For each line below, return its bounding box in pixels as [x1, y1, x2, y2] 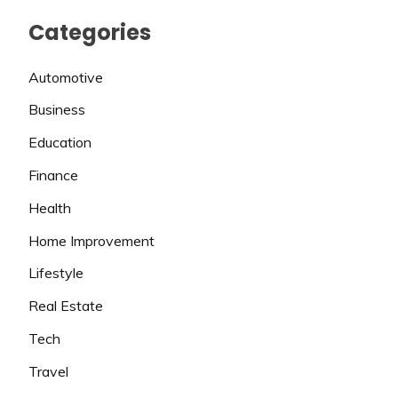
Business [28, 100, 85, 119]
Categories [28, 17, 151, 47]
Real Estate [28, 297, 103, 315]
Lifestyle [28, 264, 84, 283]
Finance [28, 165, 78, 184]
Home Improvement [28, 231, 155, 250]
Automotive [28, 68, 103, 86]
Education [28, 133, 92, 152]
